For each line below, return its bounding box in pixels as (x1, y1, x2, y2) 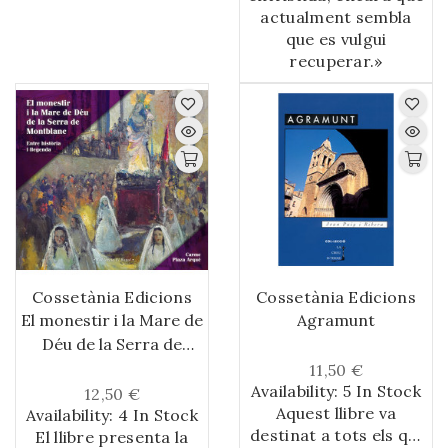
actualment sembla (260, 7, 412, 28)
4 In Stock (118, 405, 199, 426)
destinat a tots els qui (250, 425, 422, 446)
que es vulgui (285, 29, 387, 50)
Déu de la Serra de (42, 334, 182, 355)
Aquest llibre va (275, 403, 397, 424)
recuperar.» (289, 51, 383, 72)
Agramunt (297, 310, 375, 331)
